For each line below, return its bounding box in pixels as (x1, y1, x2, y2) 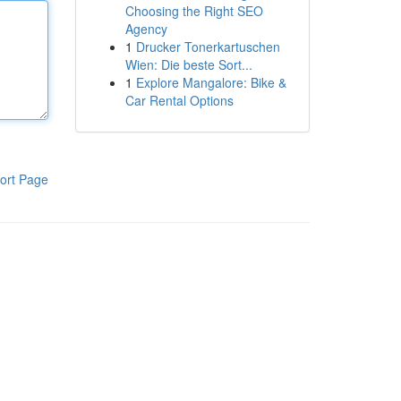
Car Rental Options (124, 91, 234, 109)
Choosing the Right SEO (124, 2, 263, 20)
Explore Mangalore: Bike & (135, 73, 286, 91)
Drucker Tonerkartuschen (135, 38, 280, 55)
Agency (124, 20, 167, 38)
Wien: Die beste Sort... (124, 55, 252, 73)
